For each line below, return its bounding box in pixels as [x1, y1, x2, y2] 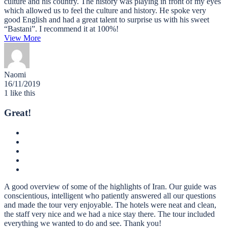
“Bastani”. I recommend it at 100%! [4, 24, 119, 34]
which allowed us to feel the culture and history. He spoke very [4, 6, 206, 15]
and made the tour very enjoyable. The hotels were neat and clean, [4, 200, 216, 209]
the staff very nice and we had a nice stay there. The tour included [4, 209, 215, 218]
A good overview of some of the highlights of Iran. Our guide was [4, 182, 216, 191]
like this [8, 89, 35, 98]
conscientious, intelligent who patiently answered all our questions [4, 191, 216, 200]
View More [4, 34, 41, 43]
